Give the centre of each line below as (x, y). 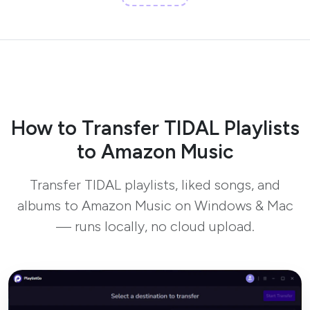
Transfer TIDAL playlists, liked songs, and (155, 185)
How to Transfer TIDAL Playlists (155, 128)
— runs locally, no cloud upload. (155, 227)
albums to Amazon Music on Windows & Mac (155, 206)
